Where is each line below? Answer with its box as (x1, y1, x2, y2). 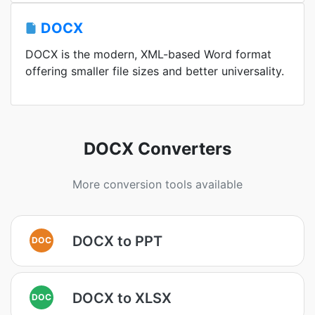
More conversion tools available (72, 177, 243, 191)
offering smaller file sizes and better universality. (25, 64, 284, 78)
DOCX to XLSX (72, 289, 172, 307)
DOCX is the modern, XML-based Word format (25, 47, 271, 61)
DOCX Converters (84, 139, 231, 159)
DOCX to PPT (72, 232, 162, 250)
